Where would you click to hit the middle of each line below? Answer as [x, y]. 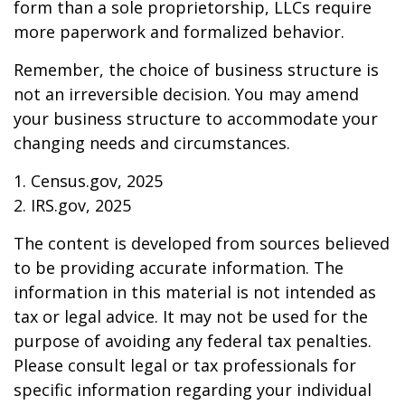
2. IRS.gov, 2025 [72, 205]
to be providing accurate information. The [179, 268]
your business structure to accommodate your [196, 118]
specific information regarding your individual [193, 390]
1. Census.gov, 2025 [88, 181]
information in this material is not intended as [195, 292]
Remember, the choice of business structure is [196, 70]
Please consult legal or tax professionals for [185, 365]
